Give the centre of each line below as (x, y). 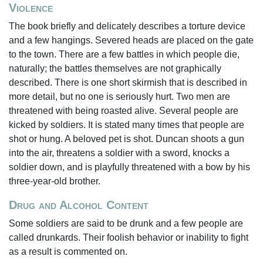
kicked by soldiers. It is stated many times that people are (127, 125)
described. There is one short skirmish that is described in (128, 82)
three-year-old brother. (55, 181)
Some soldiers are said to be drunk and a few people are (126, 223)
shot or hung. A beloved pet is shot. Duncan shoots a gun (127, 139)
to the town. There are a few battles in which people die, (124, 54)
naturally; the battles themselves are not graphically (115, 68)
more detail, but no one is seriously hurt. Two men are (119, 97)
